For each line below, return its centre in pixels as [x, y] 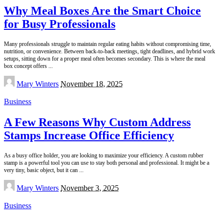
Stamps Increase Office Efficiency [89, 136]
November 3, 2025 [90, 188]
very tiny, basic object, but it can [42, 170]
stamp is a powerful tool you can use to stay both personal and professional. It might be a [107, 163]
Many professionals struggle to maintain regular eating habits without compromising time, [108, 44]
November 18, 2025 [92, 84]
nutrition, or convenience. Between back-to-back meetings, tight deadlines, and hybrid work [109, 52]
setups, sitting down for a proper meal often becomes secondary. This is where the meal [105, 59]
